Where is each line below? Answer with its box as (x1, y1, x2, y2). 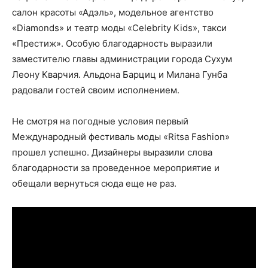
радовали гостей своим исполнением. (12, 84, 179, 96)
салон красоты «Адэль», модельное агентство (12, 7, 214, 18)
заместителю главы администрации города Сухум (12, 53, 232, 65)
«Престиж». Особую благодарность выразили (12, 38, 212, 49)
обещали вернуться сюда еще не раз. (12, 178, 176, 189)
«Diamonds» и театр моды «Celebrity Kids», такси (12, 22, 227, 33)
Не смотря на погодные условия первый (12, 115, 188, 127)
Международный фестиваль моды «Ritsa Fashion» (12, 131, 230, 142)
